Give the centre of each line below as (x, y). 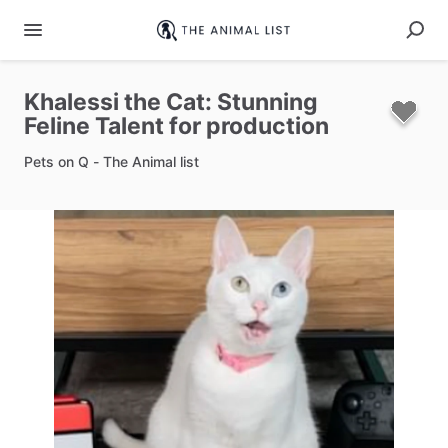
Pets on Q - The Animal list (111, 161)
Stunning (267, 102)
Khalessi (71, 102)
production (267, 126)
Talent (129, 126)
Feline (57, 126)
